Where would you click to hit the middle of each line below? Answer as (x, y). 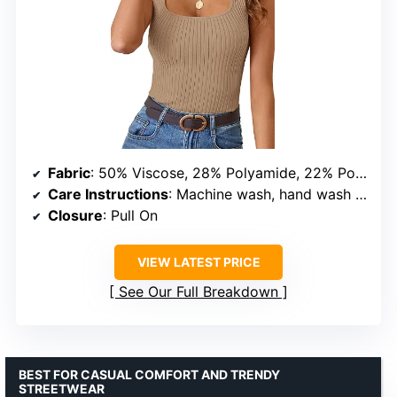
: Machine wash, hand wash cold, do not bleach (262, 195)
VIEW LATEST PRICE (198, 262)
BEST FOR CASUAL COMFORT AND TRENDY (149, 375)
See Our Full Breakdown (198, 292)
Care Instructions (108, 195)
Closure (75, 216)
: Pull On (130, 216)
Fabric (69, 173)
